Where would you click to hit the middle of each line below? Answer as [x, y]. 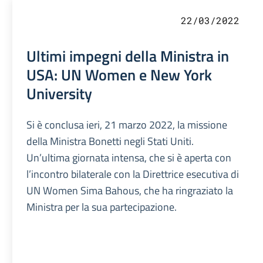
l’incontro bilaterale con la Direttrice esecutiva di [133, 174]
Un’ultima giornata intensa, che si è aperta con [129, 157]
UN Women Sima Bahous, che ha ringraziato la [130, 190]
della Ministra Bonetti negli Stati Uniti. [110, 141]
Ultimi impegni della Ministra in [128, 55]
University [60, 93]
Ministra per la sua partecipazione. [102, 207]
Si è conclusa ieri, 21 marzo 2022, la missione [127, 124]
